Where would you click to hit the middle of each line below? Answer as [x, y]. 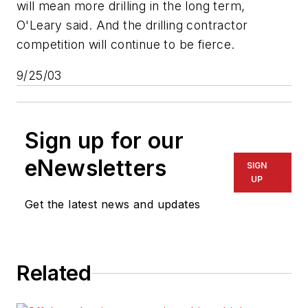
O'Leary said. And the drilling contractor [132, 25]
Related [54, 273]
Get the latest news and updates [113, 205]
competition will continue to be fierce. [126, 44]
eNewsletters [96, 168]
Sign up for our [104, 141]
